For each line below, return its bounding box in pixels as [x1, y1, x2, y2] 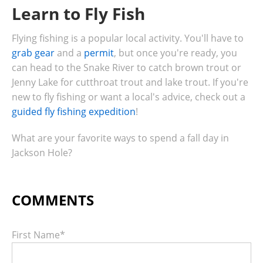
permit [84, 46, 114, 60]
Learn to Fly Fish [12, 2, 145, 25]
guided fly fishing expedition [12, 105, 136, 119]
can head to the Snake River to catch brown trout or [12, 61, 241, 75]
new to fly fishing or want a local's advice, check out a [12, 90, 245, 104]
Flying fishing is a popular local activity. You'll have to [12, 32, 244, 45]
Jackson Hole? [12, 146, 72, 160]
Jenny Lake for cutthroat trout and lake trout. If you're [12, 76, 248, 89]
